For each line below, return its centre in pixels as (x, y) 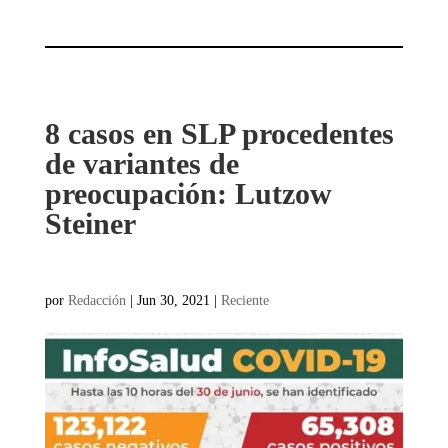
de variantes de (141, 163)
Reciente (244, 300)
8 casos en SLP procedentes (219, 133)
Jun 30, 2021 (173, 300)
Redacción (96, 300)
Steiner (90, 223)
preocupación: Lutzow (188, 193)
